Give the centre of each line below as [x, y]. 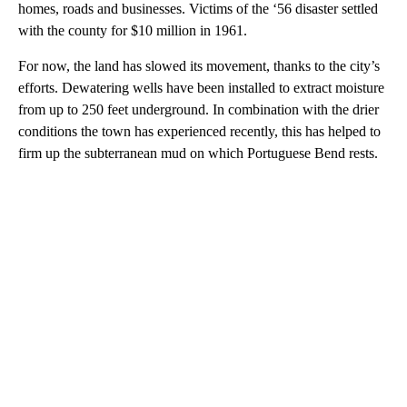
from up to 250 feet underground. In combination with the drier [199, 109]
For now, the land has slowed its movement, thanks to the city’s [199, 65]
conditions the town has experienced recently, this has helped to [199, 131]
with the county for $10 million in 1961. [133, 30]
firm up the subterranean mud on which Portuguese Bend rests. [198, 153]
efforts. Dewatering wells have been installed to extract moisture [201, 87]
